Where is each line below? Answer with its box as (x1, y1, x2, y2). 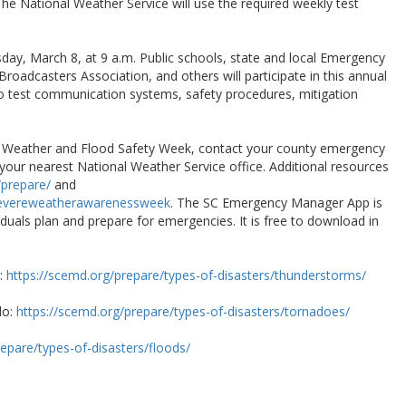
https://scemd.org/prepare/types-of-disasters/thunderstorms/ (6, 266, 366, 284)
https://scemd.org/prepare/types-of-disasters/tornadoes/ (16, 302, 350, 320)
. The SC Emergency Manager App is (170, 193, 382, 211)
